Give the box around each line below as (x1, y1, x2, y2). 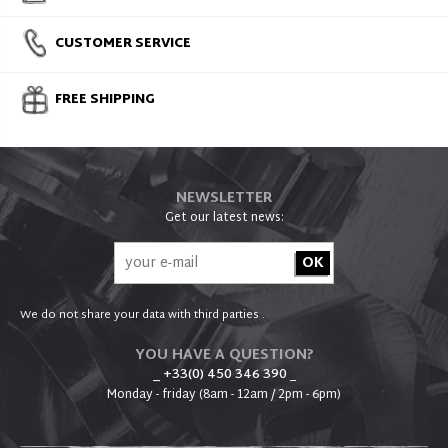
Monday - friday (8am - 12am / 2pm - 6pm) (107, 384, 341, 407)
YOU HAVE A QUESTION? (134, 343, 314, 369)
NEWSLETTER (175, 186, 273, 212)
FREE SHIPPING (55, 87, 155, 112)
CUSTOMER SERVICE (55, 32, 191, 57)
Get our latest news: (164, 207, 284, 230)
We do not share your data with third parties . (20, 305, 265, 326)
